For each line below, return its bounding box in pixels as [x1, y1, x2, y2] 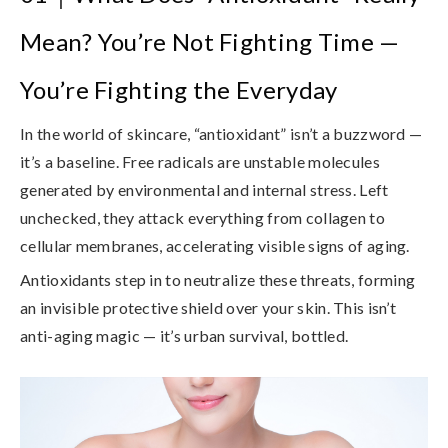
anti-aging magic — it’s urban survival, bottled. [20, 326, 349, 346]
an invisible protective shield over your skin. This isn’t [20, 298, 397, 318]
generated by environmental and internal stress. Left [20, 179, 389, 199]
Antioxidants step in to [20, 270, 185, 290]
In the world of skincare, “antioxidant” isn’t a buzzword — [20, 123, 423, 143]
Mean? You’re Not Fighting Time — [20, 26, 400, 56]
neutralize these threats [184, 270, 352, 290]
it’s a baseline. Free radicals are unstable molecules [20, 151, 380, 171]
